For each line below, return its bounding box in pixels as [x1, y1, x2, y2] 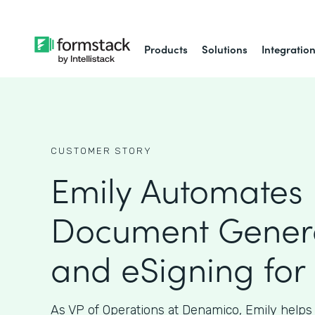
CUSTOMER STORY [51, 146, 152, 156]
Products [144, 41, 188, 56]
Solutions [202, 41, 248, 56]
